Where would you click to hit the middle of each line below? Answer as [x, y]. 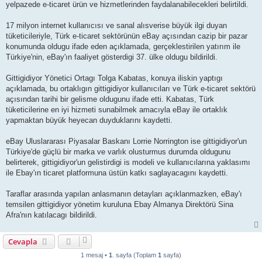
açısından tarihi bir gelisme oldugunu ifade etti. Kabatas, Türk [110, 99]
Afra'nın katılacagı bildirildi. [51, 215]
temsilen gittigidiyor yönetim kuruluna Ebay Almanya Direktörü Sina [120, 204]
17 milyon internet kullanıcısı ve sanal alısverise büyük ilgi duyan [116, 25]
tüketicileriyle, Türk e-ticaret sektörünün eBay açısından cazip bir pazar [127, 36]
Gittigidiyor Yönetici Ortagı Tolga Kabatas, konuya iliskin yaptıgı [114, 78]
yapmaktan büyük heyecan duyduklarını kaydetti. [89, 120]
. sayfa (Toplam [135, 255]
